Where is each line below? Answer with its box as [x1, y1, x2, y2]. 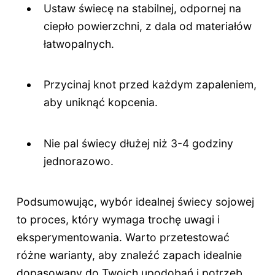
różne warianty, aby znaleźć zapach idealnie [16, 249, 242, 262]
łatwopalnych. [44, 37, 115, 50]
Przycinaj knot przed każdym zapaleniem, [44, 78, 257, 91]
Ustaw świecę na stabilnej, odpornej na [44, 1, 242, 15]
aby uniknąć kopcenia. [44, 96, 158, 109]
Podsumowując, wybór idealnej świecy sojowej [16, 195, 254, 209]
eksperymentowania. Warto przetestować [16, 231, 230, 244]
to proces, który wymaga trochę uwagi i [16, 213, 220, 227]
